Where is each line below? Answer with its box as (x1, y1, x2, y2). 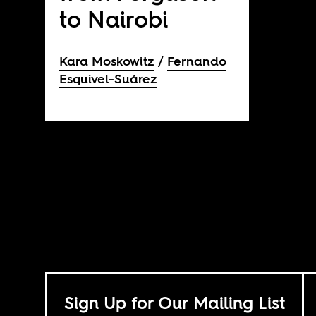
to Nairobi (59, 3, 168, 35)
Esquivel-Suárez (59, 69, 157, 87)
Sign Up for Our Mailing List (63, 291, 285, 315)
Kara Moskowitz (59, 51, 154, 70)
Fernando (166, 51, 226, 70)
